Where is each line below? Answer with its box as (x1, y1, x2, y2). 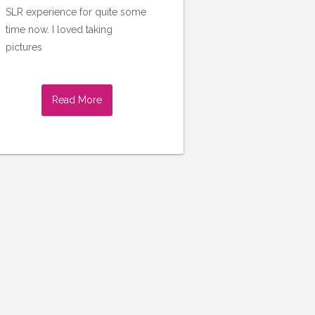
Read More (51, 94, 102, 105)
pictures (5, 41, 42, 53)
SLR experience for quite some (5, 6, 146, 18)
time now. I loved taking (5, 23, 112, 35)
